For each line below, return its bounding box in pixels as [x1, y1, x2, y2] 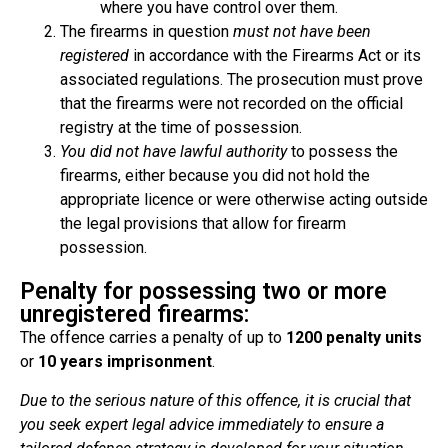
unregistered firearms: [20, 301, 249, 329]
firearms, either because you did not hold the [60, 166, 370, 186]
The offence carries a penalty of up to [20, 328, 286, 348]
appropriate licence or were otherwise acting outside [60, 190, 428, 210]
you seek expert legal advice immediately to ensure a [20, 414, 384, 434]
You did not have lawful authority [60, 142, 287, 162]
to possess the [287, 142, 398, 162]
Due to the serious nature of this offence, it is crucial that [20, 390, 411, 410]
